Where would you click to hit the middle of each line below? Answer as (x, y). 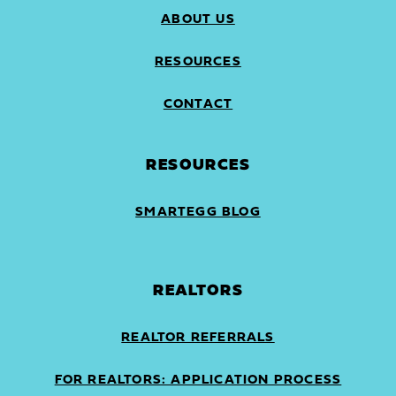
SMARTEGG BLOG (198, 212)
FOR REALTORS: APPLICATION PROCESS (198, 380)
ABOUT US (198, 19)
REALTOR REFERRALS (198, 338)
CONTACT (198, 104)
